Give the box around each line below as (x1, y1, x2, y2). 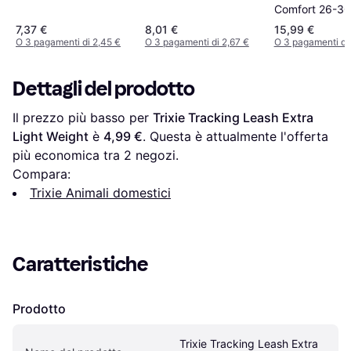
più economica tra (13, 147, 124, 163)
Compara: (13, 165, 71, 182)
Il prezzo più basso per (13, 109, 153, 125)
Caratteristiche (13, 251, 148, 277)
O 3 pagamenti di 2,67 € (144, 35, 249, 48)
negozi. (132, 147, 179, 163)
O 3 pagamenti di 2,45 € (16, 35, 121, 48)
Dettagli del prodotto (13, 76, 195, 101)
